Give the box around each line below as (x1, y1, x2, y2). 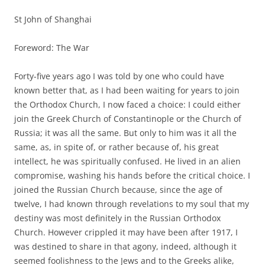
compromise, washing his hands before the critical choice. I (14, 169, 250, 181)
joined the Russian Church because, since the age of (14, 183, 222, 195)
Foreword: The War (14, 41, 89, 53)
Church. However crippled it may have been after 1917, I (14, 226, 238, 238)
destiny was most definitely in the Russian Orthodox (14, 212, 221, 224)
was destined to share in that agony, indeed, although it (14, 240, 237, 252)
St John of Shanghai (14, 13, 92, 25)
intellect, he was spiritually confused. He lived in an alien (14, 155, 241, 167)
